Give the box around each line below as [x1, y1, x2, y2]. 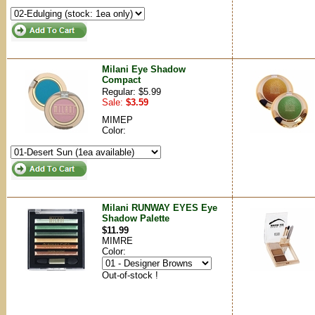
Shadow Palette [102, 213, 169, 224]
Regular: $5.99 [102, 86, 161, 97]
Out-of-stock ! [102, 270, 158, 281]
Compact [102, 75, 141, 85]
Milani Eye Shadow [102, 64, 186, 75]
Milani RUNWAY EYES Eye [102, 202, 217, 213]
